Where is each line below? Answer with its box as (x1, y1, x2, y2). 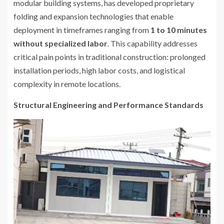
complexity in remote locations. (13, 79, 120, 89)
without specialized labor (13, 38, 107, 48)
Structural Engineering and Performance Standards (13, 100, 203, 110)
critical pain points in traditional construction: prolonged (13, 52, 205, 62)
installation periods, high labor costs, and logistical (13, 65, 185, 75)
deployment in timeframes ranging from (13, 25, 150, 35)
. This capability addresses (107, 38, 197, 48)
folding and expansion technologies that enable (13, 11, 173, 21)
